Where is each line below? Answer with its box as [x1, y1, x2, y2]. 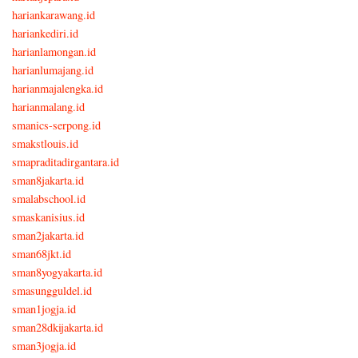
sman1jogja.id [12, 300, 76, 316]
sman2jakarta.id [12, 227, 84, 243]
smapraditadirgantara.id [12, 153, 119, 169]
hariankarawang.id [12, 6, 95, 22]
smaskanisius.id [12, 209, 85, 225]
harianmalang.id [12, 98, 85, 114]
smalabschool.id [12, 190, 86, 206]
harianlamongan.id [12, 43, 96, 59]
